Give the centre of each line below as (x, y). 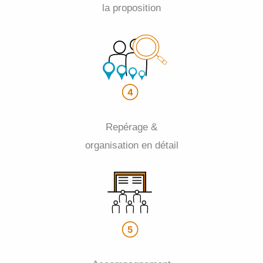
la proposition (131, 8)
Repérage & (131, 127)
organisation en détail (131, 146)
